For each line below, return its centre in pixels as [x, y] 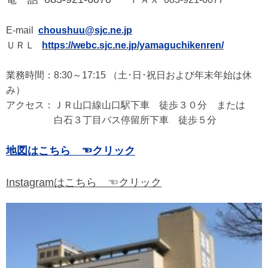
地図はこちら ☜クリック [71, 150]
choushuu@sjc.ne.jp [85, 30]
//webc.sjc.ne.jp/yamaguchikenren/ [146, 45]
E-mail [22, 30]
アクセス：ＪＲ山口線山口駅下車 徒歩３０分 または [126, 105]
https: [55, 45]
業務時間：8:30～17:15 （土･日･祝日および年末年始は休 [129, 75]
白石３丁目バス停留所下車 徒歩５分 [111, 120]
